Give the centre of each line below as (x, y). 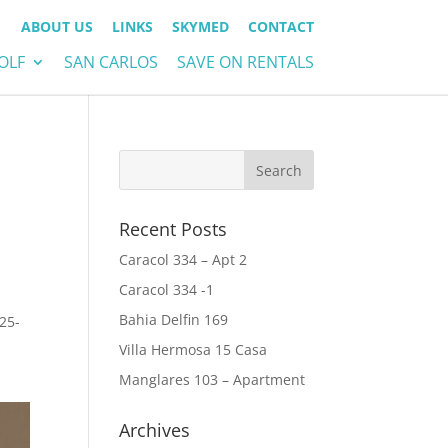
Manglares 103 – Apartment (212, 379)
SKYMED (200, 26)
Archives (155, 430)
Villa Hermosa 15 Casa (193, 349)
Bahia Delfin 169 (174, 319)
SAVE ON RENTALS (245, 61)
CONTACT (280, 26)
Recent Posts (173, 229)
